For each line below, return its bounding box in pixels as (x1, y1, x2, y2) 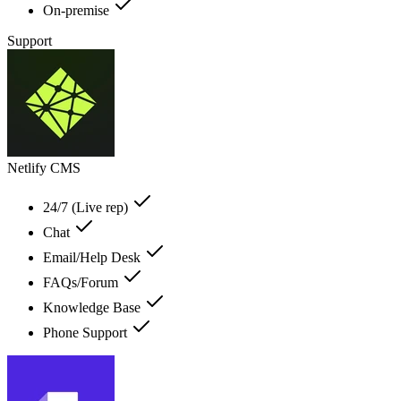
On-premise (43, 2, 113, 18)
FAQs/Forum (43, 274, 122, 290)
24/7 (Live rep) (43, 199, 132, 215)
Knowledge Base (43, 299, 144, 315)
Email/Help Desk (43, 249, 144, 265)
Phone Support (43, 324, 131, 340)
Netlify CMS (7, 159, 81, 175)
